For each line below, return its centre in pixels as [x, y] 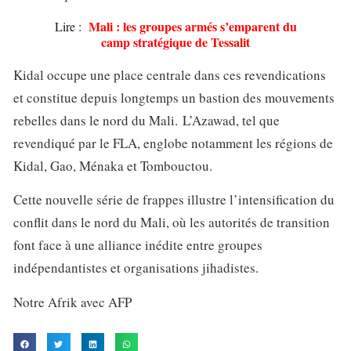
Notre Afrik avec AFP [72, 302]
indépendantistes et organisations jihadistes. [136, 268]
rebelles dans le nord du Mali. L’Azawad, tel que [147, 120]
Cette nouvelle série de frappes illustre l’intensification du [174, 200]
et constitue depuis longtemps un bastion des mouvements [174, 97]
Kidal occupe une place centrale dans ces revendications [170, 74]
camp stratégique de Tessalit [175, 42]
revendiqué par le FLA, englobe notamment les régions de [173, 143]
